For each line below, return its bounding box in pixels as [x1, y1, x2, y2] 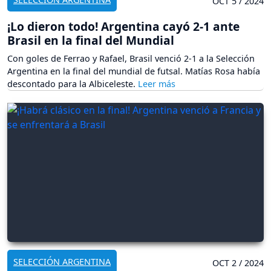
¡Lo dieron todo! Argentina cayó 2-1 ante [7, 18, 240, 35]
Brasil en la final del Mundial [7, 32, 174, 49]
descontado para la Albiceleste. [7, 78, 138, 90]
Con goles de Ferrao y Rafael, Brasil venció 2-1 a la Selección [7, 53, 255, 65]
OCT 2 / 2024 [212, 257, 264, 269]
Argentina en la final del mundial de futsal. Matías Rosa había [7, 65, 260, 77]
